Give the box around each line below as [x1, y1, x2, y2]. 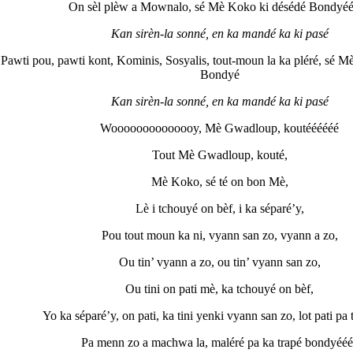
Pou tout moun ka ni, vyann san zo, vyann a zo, [101, 229, 338, 243]
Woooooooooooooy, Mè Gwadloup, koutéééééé [100, 121, 339, 136]
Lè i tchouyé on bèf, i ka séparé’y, [135, 202, 304, 216]
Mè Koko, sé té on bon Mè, [150, 175, 288, 189]
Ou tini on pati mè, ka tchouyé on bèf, [125, 282, 314, 296]
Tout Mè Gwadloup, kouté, [151, 148, 288, 162]
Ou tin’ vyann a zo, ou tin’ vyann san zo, [118, 255, 321, 269]
